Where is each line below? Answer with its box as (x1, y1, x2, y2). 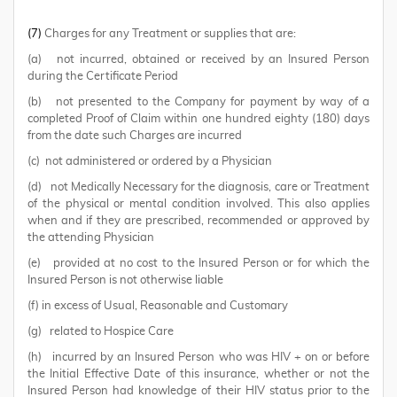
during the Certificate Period (27, 71, 178, 82)
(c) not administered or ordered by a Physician (27, 156, 272, 167)
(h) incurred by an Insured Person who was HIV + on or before (27, 352, 370, 363)
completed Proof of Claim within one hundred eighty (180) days (27, 113, 370, 125)
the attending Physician (27, 232, 154, 244)
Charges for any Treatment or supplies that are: (44, 28, 296, 40)
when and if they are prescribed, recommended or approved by (27, 215, 370, 227)
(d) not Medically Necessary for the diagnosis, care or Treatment (27, 182, 370, 193)
